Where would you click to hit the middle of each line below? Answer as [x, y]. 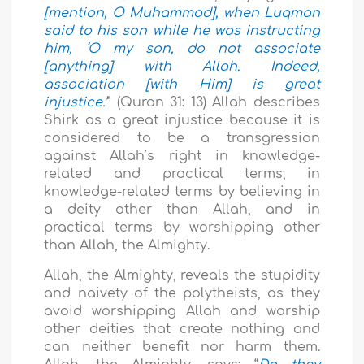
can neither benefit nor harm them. [182, 347]
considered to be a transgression [182, 139]
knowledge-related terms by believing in [182, 192]
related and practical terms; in [182, 174]
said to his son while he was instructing [182, 31]
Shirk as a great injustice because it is [182, 121]
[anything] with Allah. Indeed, [182, 67]
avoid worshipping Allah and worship [182, 312]
